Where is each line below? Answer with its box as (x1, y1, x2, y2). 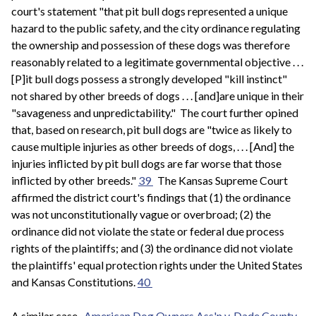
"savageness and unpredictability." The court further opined (11, 106, 298, 120)
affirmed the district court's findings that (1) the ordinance (11, 190, 291, 205)
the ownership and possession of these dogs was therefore (11, 38, 290, 52)
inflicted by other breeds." (11, 174, 138, 188)
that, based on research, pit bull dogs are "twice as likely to (11, 123, 292, 137)
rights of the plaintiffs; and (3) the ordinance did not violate (11, 241, 293, 255)
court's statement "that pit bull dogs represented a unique (11, 4, 288, 18)
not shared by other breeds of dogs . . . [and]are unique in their (11, 89, 304, 103)
